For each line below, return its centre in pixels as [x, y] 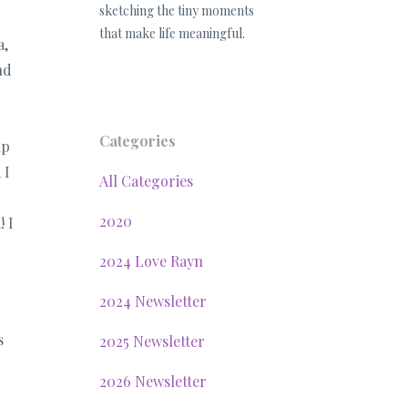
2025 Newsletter [152, 341]
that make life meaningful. [172, 33]
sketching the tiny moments [176, 10]
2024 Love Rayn [151, 261]
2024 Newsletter [153, 301]
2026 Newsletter [153, 381]
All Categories [146, 181]
